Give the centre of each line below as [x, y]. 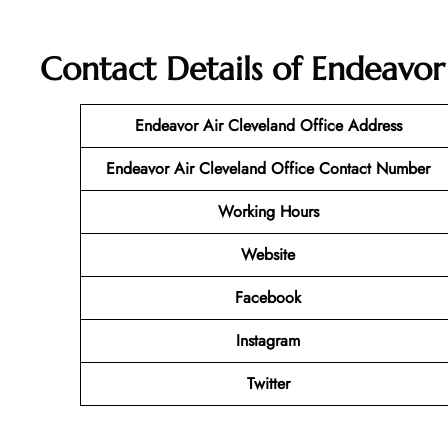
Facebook [268, 298]
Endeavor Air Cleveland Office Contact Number [268, 169]
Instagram [268, 341]
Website [268, 255]
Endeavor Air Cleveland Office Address [268, 126]
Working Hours [268, 212]
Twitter [268, 384]
